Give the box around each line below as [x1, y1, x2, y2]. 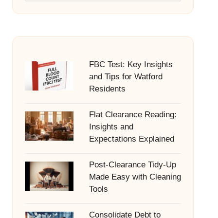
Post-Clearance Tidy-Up [89, 160, 176, 169]
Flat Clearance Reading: [89, 110, 177, 119]
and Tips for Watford [89, 72, 163, 81]
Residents [89, 84, 126, 93]
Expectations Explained [89, 134, 174, 144]
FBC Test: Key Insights [89, 60, 173, 69]
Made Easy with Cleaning [89, 172, 181, 182]
